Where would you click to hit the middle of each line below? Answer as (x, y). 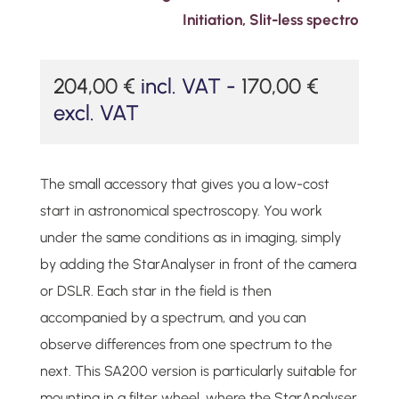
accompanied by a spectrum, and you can (173, 317)
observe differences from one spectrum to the (186, 344)
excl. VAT (96, 112)
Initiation (213, 19)
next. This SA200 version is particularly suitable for (198, 370)
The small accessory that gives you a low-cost (184, 183)
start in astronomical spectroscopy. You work (181, 210)
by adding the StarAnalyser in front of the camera (198, 264)
